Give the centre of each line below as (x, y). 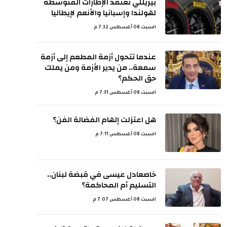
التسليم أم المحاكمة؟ (119, 185)
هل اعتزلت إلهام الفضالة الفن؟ (104, 120)
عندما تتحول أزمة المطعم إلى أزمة (98, 57)
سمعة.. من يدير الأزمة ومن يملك (100, 68)
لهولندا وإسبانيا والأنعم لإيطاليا (104, 13)
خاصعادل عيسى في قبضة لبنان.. (102, 175)
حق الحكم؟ (137, 78)
